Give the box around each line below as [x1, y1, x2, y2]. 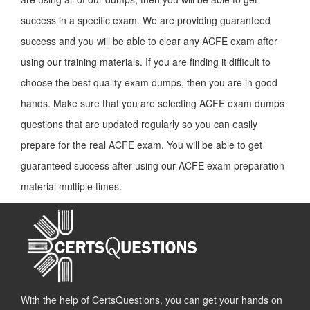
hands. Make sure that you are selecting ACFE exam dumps [21, 96, 284, 110]
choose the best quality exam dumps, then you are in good [21, 75, 277, 89]
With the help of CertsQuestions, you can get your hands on [21, 293, 282, 307]
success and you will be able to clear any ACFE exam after [21, 34, 277, 48]
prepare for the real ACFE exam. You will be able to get [21, 138, 262, 152]
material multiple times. [21, 179, 122, 193]
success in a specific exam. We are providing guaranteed [21, 13, 271, 27]
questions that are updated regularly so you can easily [21, 117, 257, 131]
